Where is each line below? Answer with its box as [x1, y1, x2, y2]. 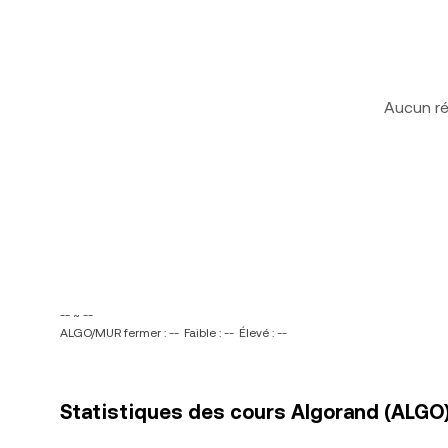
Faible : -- [184, 326, 234, 340]
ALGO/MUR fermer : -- [60, 326, 179, 340]
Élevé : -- [239, 326, 287, 340]
